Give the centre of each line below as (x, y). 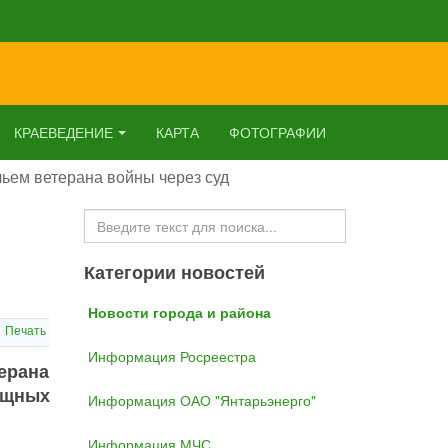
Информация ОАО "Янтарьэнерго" (201, 400)
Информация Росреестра (171, 356)
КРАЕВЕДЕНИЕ (63, 132)
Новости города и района (179, 312)
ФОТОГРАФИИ (277, 132)
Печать (25, 329)
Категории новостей (174, 272)
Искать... (114, 219)
